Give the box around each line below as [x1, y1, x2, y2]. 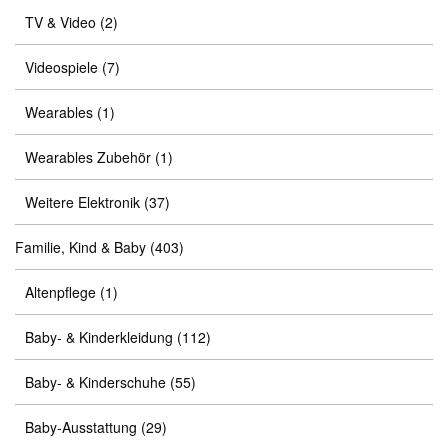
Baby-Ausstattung [25, 417, 137, 437]
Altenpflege [25, 282, 96, 302]
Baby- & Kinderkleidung [25, 327, 173, 347]
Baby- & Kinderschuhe [25, 372, 166, 392]
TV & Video [25, 12, 96, 32]
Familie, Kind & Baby [15, 237, 146, 257]
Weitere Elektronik [25, 192, 140, 212]
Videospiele [25, 57, 98, 77]
